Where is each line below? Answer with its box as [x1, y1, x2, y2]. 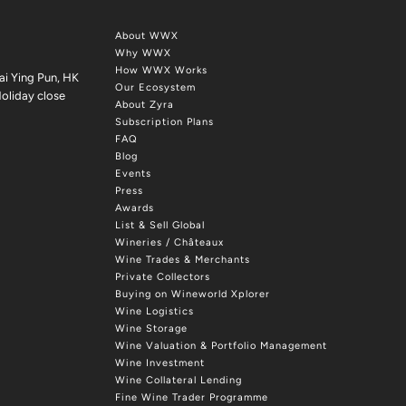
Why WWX [115, 47, 171, 60]
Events [115, 168, 151, 180]
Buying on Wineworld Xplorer [115, 288, 270, 301]
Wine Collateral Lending [115, 374, 242, 387]
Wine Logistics [115, 305, 194, 318]
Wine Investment [115, 357, 205, 370]
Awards [115, 202, 154, 215]
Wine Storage [115, 323, 188, 335]
